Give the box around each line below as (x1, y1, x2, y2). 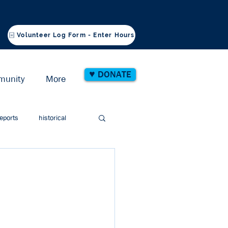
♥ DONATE (89, 69, 131, 80)
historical (39, 112, 66, 122)
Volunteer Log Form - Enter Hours (17, 32, 135, 39)
